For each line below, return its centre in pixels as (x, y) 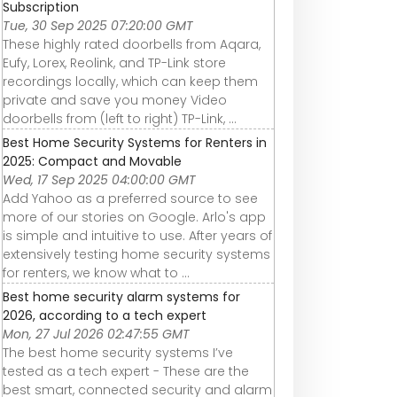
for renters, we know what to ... (96, 272)
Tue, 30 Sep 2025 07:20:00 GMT (98, 25)
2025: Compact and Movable (92, 161)
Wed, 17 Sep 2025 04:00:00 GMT (99, 179)
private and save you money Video (115, 100)
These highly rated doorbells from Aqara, (132, 44)
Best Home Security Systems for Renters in (135, 142)
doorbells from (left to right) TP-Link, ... (120, 118)
